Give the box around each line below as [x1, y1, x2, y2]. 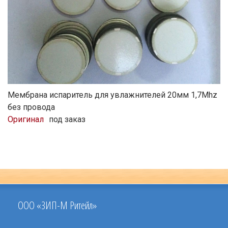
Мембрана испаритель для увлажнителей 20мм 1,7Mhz [8, 90, 217, 100]
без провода [8, 102, 55, 112]
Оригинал [8, 115, 44, 124]
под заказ [49, 115, 85, 124]
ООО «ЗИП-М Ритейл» [18, 198, 97, 212]
